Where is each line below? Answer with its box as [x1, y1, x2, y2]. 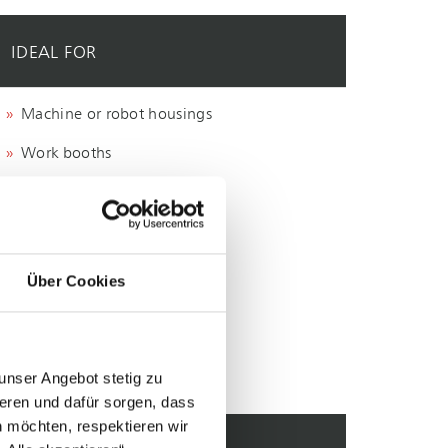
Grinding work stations [21, 185, 182, 202]
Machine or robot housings [21, 107, 212, 124]
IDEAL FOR [11, 44, 97, 63]
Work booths [21, 146, 112, 163]
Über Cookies [26, 272, 126, 290]
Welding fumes [21, 224, 129, 241]
